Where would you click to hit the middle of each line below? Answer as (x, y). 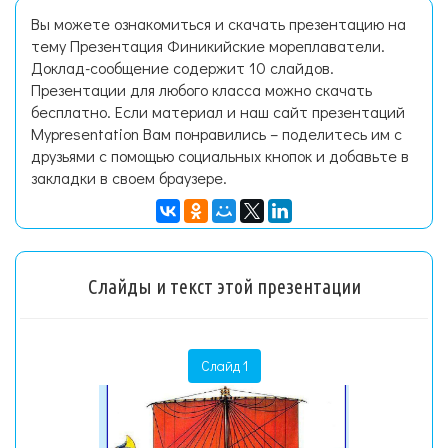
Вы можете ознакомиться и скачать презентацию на (218, 23)
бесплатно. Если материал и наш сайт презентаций (218, 111)
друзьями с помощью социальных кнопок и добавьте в (220, 155)
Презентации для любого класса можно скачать (201, 89)
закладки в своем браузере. (129, 177)
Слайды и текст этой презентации (224, 286)
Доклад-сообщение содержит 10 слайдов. (182, 67)
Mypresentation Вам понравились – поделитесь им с (216, 133)
